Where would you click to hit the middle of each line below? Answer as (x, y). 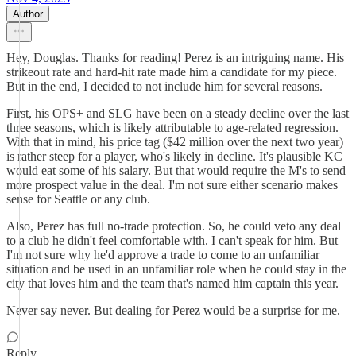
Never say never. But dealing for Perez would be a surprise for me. (173, 310)
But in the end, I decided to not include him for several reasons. (164, 86)
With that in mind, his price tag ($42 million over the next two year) (175, 142)
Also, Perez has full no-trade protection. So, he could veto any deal (174, 226)
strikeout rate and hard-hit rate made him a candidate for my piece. (172, 72)
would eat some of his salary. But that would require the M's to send (176, 170)
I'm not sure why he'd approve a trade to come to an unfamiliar (163, 255)
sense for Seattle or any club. (78, 199)
